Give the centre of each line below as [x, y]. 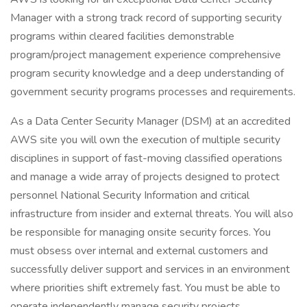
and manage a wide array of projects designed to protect [145, 177]
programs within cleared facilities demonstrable [122, 36]
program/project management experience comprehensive [146, 55]
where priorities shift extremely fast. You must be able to [145, 288]
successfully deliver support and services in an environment [150, 269]
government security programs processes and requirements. [153, 92]
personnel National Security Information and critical [130, 195]
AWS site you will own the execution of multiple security [145, 140]
